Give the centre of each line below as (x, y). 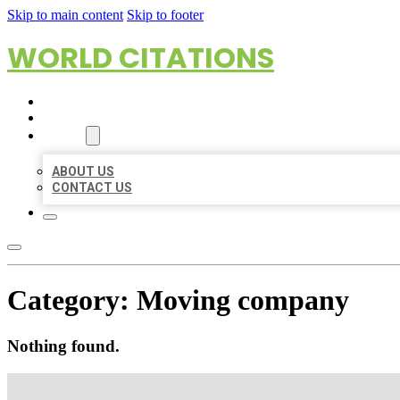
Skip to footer (165, 15)
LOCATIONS (78, 118)
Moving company (243, 300)
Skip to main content (65, 15)
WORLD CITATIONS (141, 58)
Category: (72, 300)
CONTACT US (92, 187)
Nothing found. (63, 346)
